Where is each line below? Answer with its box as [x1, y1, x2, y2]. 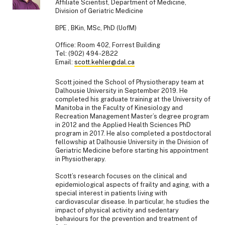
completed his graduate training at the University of [55, 95, 210, 103]
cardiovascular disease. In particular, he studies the [55, 197, 209, 205]
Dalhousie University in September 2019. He [55, 86, 188, 94]
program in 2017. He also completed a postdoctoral [55, 129, 211, 137]
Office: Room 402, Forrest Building [55, 41, 160, 49]
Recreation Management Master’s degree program [55, 112, 209, 120]
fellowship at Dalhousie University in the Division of [55, 138, 208, 146]
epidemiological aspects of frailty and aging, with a [55, 180, 209, 188]
